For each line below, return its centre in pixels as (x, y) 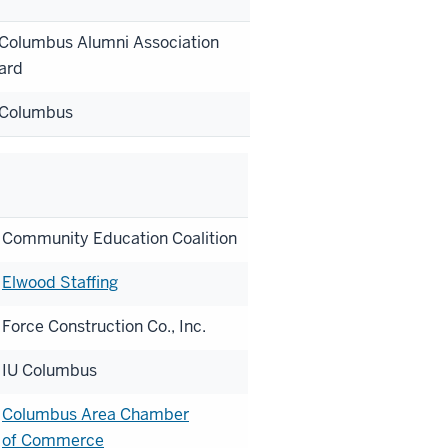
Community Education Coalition (119, 238)
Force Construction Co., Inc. (104, 326)
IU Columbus (49, 370)
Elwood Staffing (60, 282)
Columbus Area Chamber (95, 414)
